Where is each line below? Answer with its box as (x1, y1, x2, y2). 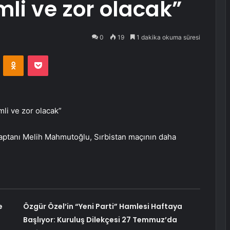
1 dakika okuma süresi (135, 33, 200, 41)
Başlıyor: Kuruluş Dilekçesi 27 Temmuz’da (23, 215, 177, 225)
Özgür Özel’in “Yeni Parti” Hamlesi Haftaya (23, 201, 182, 212)
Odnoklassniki (23, 51, 67, 60)
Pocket (48, 51, 70, 60)
